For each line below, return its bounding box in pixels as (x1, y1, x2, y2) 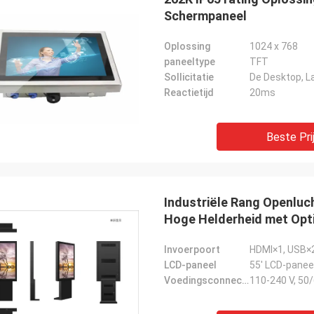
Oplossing (164, 41, 210, 52)
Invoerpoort (164, 244, 220, 255)
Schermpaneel (164, 8, 247, 23)
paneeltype (164, 56, 215, 67)
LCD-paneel (164, 259, 217, 271)
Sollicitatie (164, 71, 214, 83)
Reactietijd (164, 87, 214, 98)
